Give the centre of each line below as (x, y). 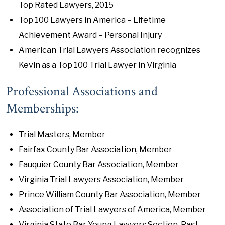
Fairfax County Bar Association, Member (95, 149)
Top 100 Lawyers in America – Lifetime (92, 20)
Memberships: (42, 108)
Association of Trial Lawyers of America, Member (112, 210)
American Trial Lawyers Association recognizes (109, 50)
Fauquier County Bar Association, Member (99, 164)
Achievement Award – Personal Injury (90, 35)
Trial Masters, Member (62, 134)
